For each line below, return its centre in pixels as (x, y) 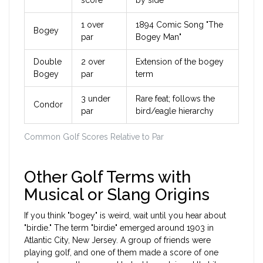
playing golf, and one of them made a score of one (121, 253)
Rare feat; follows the (175, 99)
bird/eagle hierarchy (175, 111)
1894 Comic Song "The (179, 25)
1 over (92, 25)
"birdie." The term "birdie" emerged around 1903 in (119, 228)
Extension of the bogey (180, 62)
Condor (48, 105)
